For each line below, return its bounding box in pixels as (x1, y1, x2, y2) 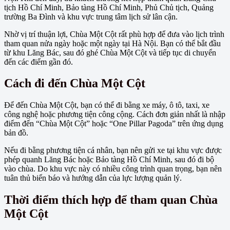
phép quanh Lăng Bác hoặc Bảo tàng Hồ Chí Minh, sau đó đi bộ (4, 155, 214, 164)
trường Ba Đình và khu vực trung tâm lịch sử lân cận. (4, 12, 178, 21)
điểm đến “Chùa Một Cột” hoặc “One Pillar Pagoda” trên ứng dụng (4, 119, 223, 128)
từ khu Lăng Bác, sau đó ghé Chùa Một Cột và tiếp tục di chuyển (4, 48, 216, 57)
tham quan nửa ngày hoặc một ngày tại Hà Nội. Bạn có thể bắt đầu (4, 39, 221, 48)
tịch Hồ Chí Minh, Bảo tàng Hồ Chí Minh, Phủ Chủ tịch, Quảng (4, 3, 214, 12)
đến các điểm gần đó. (4, 57, 73, 66)
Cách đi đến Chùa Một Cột (4, 76, 145, 90)
